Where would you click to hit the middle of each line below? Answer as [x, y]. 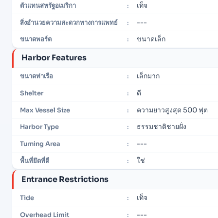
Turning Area [40, 144]
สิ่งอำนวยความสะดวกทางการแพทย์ [69, 22]
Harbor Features [54, 58]
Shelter [32, 93]
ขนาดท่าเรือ [36, 76]
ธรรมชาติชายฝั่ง [162, 127]
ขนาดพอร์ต [36, 39]
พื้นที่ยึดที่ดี [35, 161]
